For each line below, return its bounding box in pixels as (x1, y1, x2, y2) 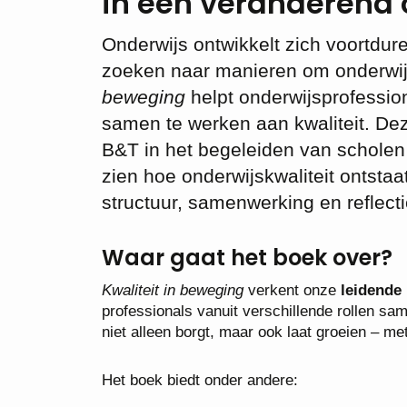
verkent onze (243, 282, 341, 299)
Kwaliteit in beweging (102, 282, 243, 299)
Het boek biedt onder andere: (102, 372, 298, 389)
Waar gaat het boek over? (102, 243, 392, 273)
